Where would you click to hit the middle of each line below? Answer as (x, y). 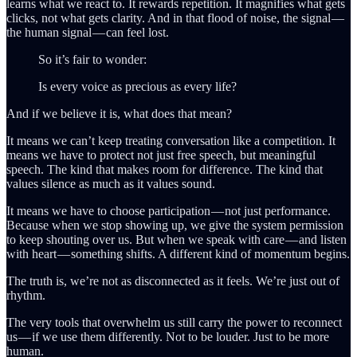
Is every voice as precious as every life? (137, 86)
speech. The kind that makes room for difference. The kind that (165, 169)
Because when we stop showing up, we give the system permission (175, 225)
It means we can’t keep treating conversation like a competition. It (171, 140)
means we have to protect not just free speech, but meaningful (161, 155)
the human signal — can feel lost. (88, 32)
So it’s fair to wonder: (92, 59)
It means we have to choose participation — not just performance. (169, 210)
